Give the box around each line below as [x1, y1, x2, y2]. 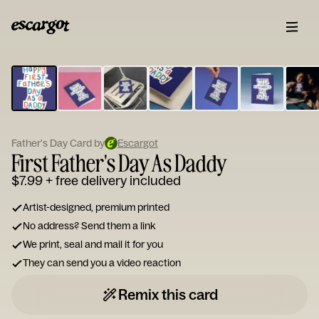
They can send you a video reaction [23, 256, 181, 269]
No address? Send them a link [23, 219, 155, 232]
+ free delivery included [46, 172, 181, 189]
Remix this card [118, 286, 218, 303]
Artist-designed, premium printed [23, 201, 169, 214]
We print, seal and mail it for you [23, 238, 163, 251]
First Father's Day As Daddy [11, 147, 227, 177]
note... [95, 95, 142, 117]
